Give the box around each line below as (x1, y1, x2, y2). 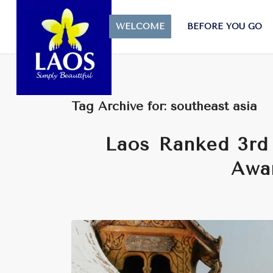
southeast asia (171, 99, 258, 113)
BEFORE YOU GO (187, 21, 263, 32)
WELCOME (116, 21, 165, 32)
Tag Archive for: (71, 99, 171, 113)
